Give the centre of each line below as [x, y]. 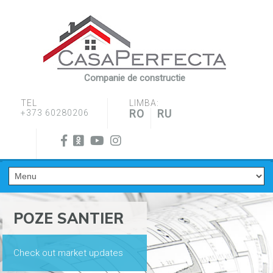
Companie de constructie [134, 78]
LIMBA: [144, 103]
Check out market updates [68, 253]
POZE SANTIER [69, 218]
